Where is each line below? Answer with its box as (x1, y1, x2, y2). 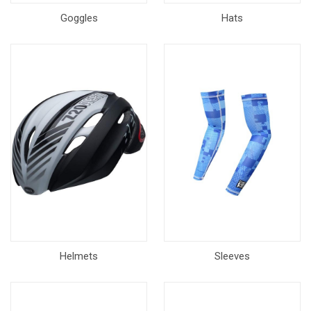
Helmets (60, 250, 98, 262)
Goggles (60, 12, 98, 24)
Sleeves (215, 250, 250, 262)
